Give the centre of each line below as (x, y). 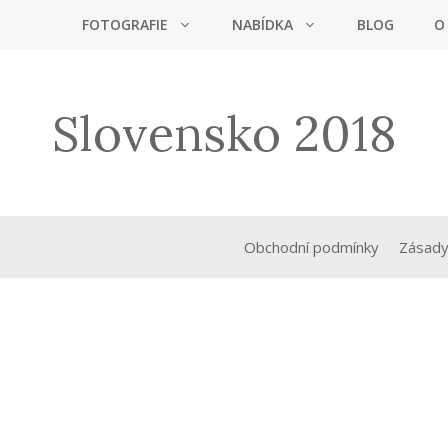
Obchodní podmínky (311, 247)
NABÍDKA (262, 24)
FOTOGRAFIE (125, 24)
